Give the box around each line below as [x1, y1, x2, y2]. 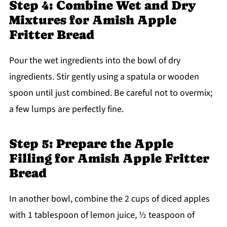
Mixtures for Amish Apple [9, 12, 176, 27]
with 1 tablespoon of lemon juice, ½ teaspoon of [9, 208, 195, 221]
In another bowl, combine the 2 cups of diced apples [9, 192, 210, 205]
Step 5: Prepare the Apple [9, 136, 173, 151]
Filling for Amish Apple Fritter [9, 150, 209, 166]
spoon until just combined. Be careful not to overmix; [9, 86, 212, 99]
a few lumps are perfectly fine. [9, 102, 124, 116]
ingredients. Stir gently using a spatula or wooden [9, 70, 199, 83]
